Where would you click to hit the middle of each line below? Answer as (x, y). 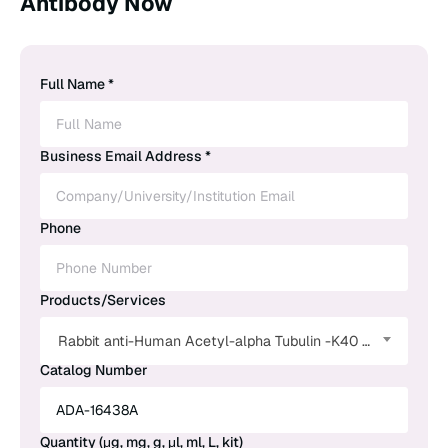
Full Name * (77, 84)
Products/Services (103, 300)
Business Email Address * (125, 156)
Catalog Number (94, 370)
